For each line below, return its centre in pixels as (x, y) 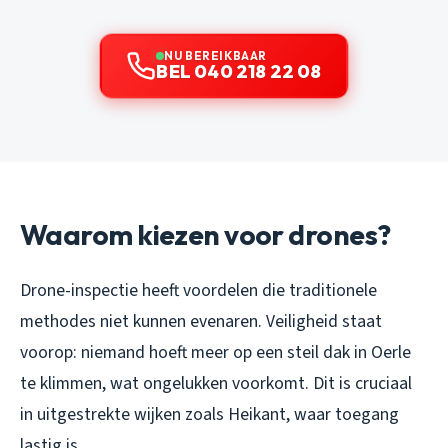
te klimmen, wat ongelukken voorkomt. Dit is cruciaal (216, 384)
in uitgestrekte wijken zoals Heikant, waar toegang (209, 415)
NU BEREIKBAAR (215, 56)
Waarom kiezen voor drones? (205, 235)
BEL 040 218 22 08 (239, 72)
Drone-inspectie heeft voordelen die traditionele (198, 291)
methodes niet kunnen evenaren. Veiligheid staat (201, 322)
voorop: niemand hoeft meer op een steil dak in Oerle (215, 353)
